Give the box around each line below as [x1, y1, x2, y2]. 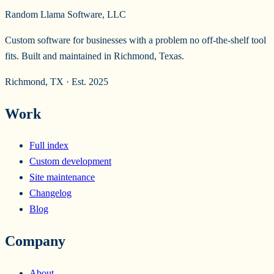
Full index [29, 140, 68, 151]
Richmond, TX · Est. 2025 [5, 76, 108, 87]
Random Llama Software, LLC [5, 9, 126, 20]
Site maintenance [29, 172, 95, 183]
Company [5, 233, 65, 250]
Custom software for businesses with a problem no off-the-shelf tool [5, 34, 266, 45]
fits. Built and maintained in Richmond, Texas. [5, 50, 184, 61]
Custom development [29, 156, 111, 167]
